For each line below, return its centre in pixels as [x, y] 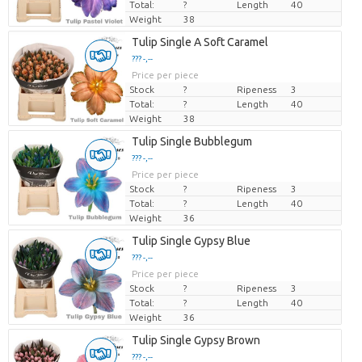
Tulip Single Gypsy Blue [191, 241]
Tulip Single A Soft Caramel [200, 42]
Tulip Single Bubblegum [192, 142]
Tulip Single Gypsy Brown [196, 341]
